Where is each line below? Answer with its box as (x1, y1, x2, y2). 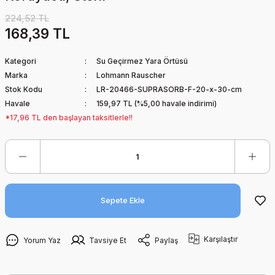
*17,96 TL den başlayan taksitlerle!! (5, 113, 133, 122)
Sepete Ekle (101, 196, 145, 205)
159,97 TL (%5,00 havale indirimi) (96, 99, 217, 108)
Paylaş (155, 235, 178, 245)
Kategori (5, 56, 36, 66)
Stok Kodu (5, 85, 42, 94)
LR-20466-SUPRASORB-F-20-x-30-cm (96, 85, 242, 94)
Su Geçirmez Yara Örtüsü (96, 56, 188, 66)
